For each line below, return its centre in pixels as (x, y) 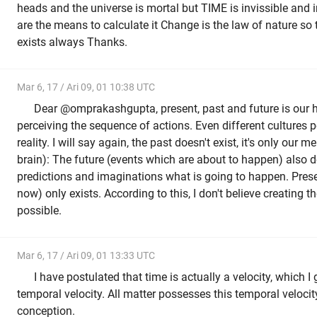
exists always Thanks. (72, 42)
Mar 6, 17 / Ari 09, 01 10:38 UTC (86, 87)
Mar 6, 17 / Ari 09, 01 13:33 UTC (86, 255)
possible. (39, 211)
